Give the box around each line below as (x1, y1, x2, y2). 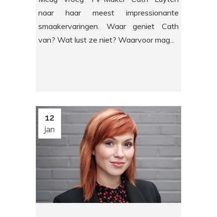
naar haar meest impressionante (38, 7, 179, 17)
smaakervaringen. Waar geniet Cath (38, 21, 179, 31)
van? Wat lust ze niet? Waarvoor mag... (38, 34, 174, 45)
